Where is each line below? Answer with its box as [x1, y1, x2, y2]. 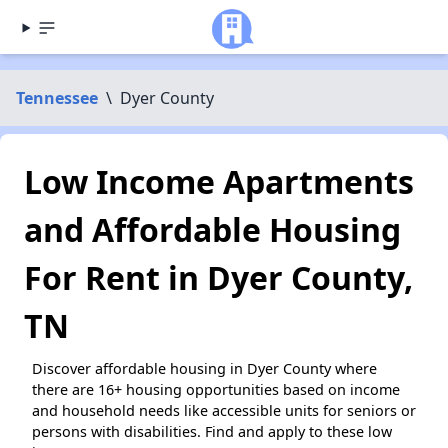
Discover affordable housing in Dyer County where [32, 359, 377, 378]
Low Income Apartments [24, 160, 414, 203]
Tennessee [16, 87, 98, 109]
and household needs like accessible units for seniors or [32, 401, 416, 420]
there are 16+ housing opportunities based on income [32, 380, 400, 399]
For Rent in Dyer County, [24, 256, 413, 299]
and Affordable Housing [24, 208, 401, 251]
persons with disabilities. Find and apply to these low [32, 422, 392, 441]
